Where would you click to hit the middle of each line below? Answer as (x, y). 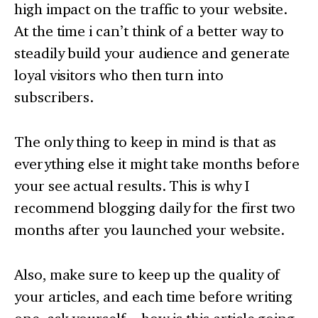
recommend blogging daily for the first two (155, 208)
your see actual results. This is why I (132, 186)
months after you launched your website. (149, 230)
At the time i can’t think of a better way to (149, 31)
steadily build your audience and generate (152, 53)
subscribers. (54, 97)
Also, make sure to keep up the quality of (147, 275)
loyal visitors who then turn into (119, 75)
